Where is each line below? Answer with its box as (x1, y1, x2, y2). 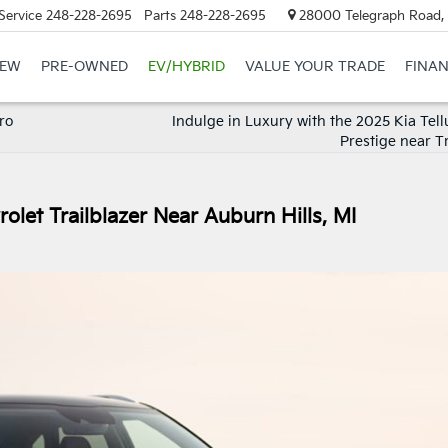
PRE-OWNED (40, 58, 128, 76)
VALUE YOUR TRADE (244, 58, 385, 76)
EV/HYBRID (147, 58, 225, 76)
